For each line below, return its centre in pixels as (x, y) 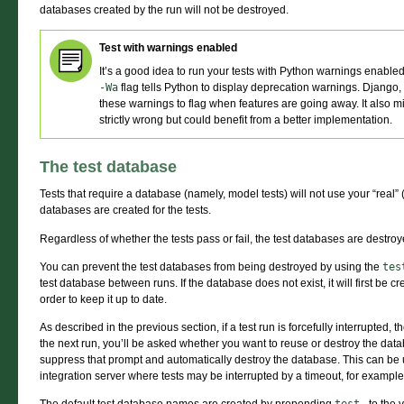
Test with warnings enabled (168, 48)
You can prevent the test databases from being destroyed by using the (211, 266)
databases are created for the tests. (125, 211)
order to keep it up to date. (103, 299)
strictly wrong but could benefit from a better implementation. (246, 120)
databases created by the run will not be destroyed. (164, 10)
